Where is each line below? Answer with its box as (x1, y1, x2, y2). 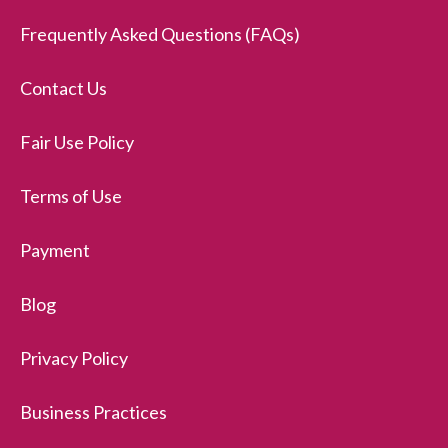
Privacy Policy (20, 347, 128, 370)
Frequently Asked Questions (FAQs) (20, 23, 300, 46)
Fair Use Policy (20, 131, 134, 154)
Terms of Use (20, 185, 122, 208)
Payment (20, 239, 90, 262)
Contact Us (20, 77, 107, 100)
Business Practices (20, 401, 167, 424)
